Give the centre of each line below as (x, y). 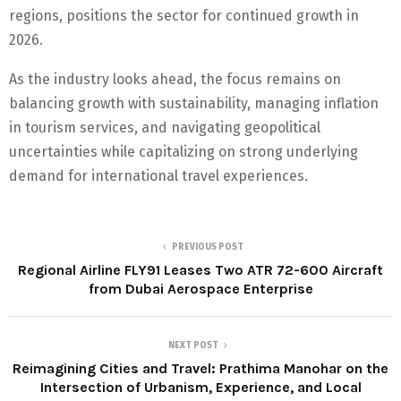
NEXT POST (193, 346)
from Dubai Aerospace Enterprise (200, 289)
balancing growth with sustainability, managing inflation (194, 104)
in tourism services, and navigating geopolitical (165, 128)
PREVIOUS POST (208, 247)
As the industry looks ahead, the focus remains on (175, 80)
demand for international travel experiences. (158, 176)
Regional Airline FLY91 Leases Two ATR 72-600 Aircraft (200, 270)
